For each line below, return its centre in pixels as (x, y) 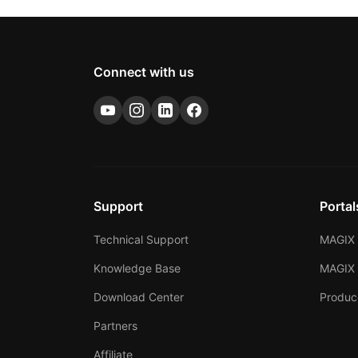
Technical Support (141, 240)
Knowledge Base (137, 268)
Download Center (139, 297)
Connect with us (144, 72)
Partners (115, 326)
